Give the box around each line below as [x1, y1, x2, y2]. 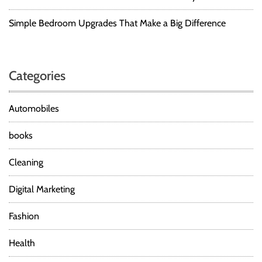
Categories [9, 68, 65, 84]
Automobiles [9, 103, 59, 115]
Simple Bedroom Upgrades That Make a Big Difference [9, 18, 226, 29]
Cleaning [9, 157, 43, 168]
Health [9, 237, 35, 249]
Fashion [9, 211, 39, 222]
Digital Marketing [9, 184, 75, 195]
